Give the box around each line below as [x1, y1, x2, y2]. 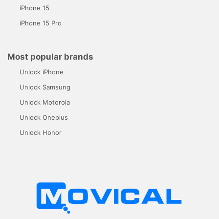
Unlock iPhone [20, 67, 64, 76]
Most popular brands [7, 51, 93, 62]
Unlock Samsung [20, 83, 70, 91]
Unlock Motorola [20, 98, 70, 106]
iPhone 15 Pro [20, 19, 62, 27]
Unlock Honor [20, 128, 62, 136]
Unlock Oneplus [20, 113, 68, 121]
